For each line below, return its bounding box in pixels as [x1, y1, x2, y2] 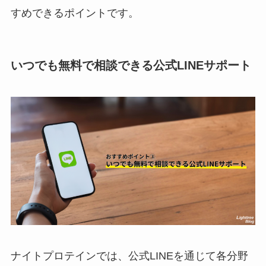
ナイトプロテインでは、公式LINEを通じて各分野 [10, 250, 248, 262]
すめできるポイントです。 [10, 7, 139, 19]
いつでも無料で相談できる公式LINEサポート [10, 58, 251, 72]
